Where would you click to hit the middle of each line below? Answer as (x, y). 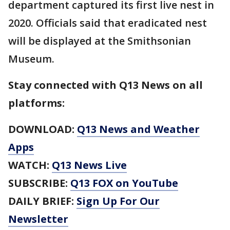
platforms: (36, 103)
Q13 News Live (89, 165)
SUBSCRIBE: (39, 183)
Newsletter (38, 219)
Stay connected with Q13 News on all (106, 85)
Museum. (31, 59)
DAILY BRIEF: (42, 201)
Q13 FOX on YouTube (124, 183)
